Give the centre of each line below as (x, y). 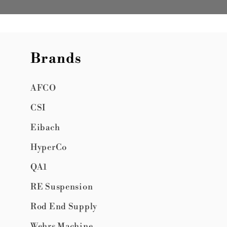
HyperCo (49, 147)
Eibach (45, 127)
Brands (56, 59)
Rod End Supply (64, 206)
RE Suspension (62, 186)
